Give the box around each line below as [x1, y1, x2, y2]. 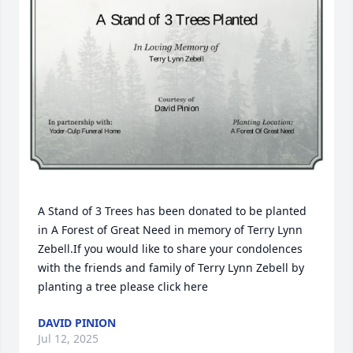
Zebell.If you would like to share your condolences [38, 240, 303, 256]
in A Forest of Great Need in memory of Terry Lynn [38, 221, 303, 237]
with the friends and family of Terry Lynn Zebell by [38, 259, 304, 275]
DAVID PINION [38, 314, 116, 330]
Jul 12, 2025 [38, 330, 98, 346]
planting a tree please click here [38, 278, 208, 294]
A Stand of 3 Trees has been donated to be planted [38, 203, 307, 218]
